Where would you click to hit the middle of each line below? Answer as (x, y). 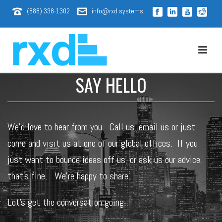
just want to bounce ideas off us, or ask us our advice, (105, 160)
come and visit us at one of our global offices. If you (103, 143)
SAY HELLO (111, 84)
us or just (177, 127)
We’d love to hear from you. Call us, (73, 127)
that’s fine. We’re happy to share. (69, 176)
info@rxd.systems (117, 11)
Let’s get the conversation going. (67, 202)
